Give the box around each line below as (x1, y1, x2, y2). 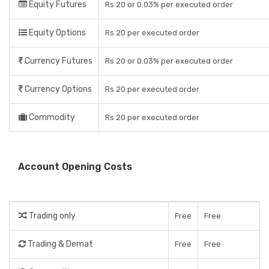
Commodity (27, 112, 75, 122)
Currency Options (23, 84, 92, 94)
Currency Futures (23, 56, 92, 66)
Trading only (27, 211, 76, 221)
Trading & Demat (26, 239, 93, 249)
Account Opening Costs (18, 161, 132, 172)
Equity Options (27, 28, 86, 38)
